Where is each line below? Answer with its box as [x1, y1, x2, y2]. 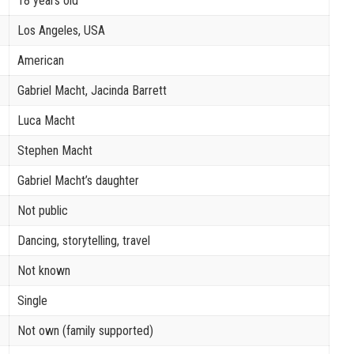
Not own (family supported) [17, 322, 153, 338]
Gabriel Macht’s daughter [17, 172, 139, 188]
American [17, 52, 64, 68]
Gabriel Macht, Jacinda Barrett [17, 82, 167, 98]
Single [17, 292, 47, 308]
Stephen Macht [17, 142, 92, 158]
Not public [17, 202, 68, 218]
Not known [17, 262, 70, 278]
